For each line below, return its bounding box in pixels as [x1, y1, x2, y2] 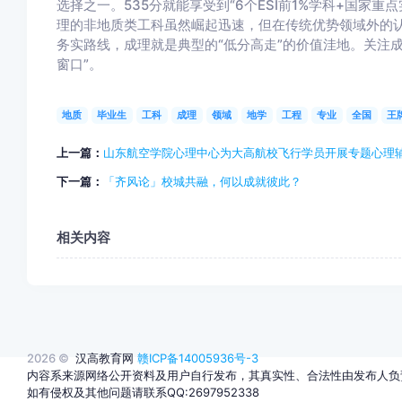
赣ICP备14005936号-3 [137, 351, 259, 365]
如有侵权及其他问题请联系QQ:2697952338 [27, 385, 259, 399]
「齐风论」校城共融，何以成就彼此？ [102, 173, 301, 188]
